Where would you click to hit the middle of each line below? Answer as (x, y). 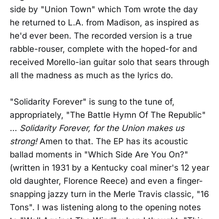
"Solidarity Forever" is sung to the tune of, (92, 102)
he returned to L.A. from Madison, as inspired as (104, 22)
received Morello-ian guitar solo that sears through (109, 62)
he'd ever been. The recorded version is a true (101, 36)
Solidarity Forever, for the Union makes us (102, 128)
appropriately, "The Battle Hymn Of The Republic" (108, 115)
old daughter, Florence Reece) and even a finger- (106, 181)
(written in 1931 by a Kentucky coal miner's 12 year (109, 168)
